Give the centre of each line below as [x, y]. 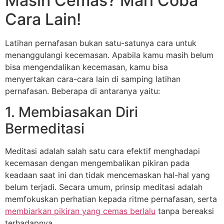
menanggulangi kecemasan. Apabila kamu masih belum [109, 55]
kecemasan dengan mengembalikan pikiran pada [97, 163]
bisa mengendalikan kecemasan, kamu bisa [86, 67]
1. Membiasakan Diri [71, 112]
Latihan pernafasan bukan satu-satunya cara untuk [101, 43]
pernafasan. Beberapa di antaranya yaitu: [82, 91]
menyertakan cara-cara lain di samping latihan [93, 79]
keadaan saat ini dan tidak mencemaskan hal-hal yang [107, 175]
